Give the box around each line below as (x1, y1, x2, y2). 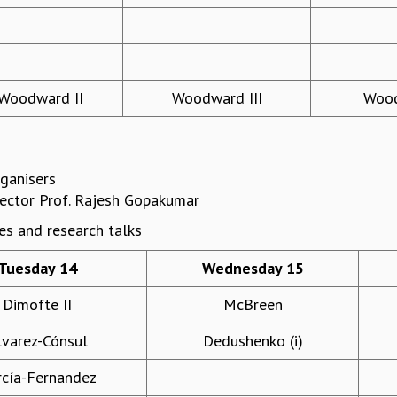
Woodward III (171, 88, 262, 109)
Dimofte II (3, 294, 72, 315)
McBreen (222, 294, 283, 315)
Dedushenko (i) (202, 331, 303, 352)
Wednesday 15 (201, 258, 304, 279)
